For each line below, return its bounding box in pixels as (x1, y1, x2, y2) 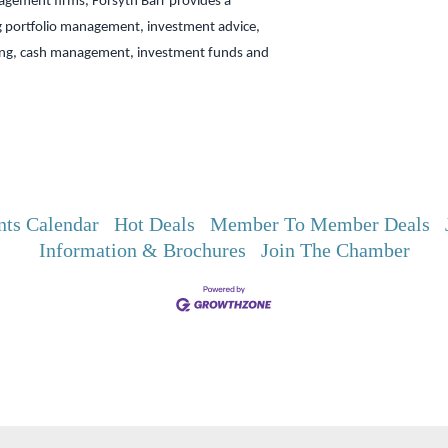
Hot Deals (114, 213, 195, 235)
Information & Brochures (38, 239, 246, 261)
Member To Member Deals (210, 213, 430, 235)
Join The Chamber (260, 239, 410, 261)
